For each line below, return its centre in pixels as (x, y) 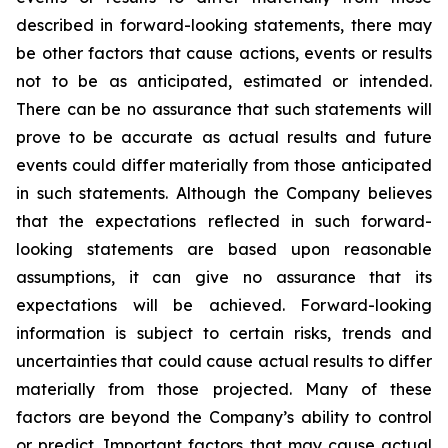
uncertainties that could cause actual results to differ (224, 361)
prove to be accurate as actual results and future (224, 137)
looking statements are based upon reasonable (224, 249)
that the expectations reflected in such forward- (224, 221)
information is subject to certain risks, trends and (224, 333)
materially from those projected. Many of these (224, 389)
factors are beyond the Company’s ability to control (224, 417)
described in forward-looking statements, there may (224, 25)
